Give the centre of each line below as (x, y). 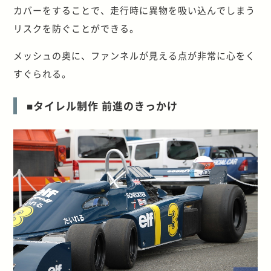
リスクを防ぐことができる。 (77, 28)
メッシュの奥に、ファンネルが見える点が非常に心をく (135, 55)
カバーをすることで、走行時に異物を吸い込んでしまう (135, 10)
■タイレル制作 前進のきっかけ (103, 105)
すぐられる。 (43, 73)
